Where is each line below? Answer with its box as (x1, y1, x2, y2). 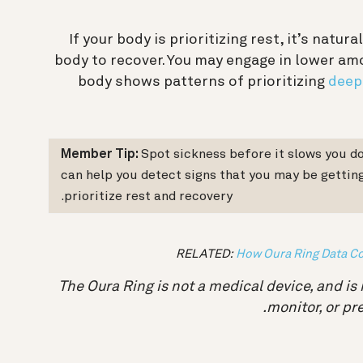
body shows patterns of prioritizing (78, 75, 328, 90)
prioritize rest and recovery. (64, 190, 233, 204)
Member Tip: (61, 148, 141, 162)
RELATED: (176, 246, 236, 261)
